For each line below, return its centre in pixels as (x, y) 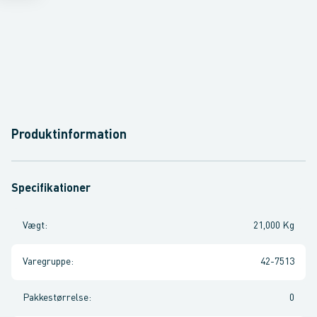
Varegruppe (47, 262)
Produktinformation (69, 135)
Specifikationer (51, 189)
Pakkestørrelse (56, 298)
